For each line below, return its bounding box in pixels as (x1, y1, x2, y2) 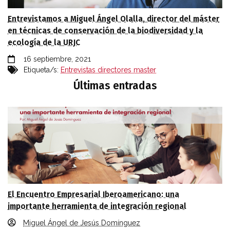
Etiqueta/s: (24, 65, 59, 74)
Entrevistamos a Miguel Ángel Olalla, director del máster (8, 14, 219, 24)
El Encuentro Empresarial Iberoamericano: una (8, 189, 179, 199)
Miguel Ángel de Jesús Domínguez (23, 218, 140, 227)
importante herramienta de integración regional (8, 201, 186, 211)
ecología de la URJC (8, 37, 80, 47)
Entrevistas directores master (61, 65, 156, 74)
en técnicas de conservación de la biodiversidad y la (8, 26, 203, 35)
